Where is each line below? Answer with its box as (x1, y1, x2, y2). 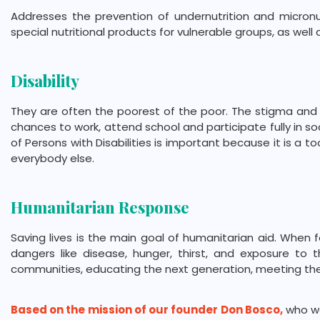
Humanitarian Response (11, 196, 189, 219)
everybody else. (11, 151, 94, 166)
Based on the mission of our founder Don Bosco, (11, 302, 283, 318)
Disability (11, 70, 79, 92)
